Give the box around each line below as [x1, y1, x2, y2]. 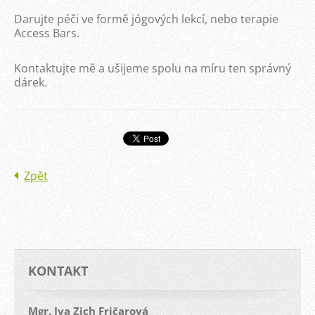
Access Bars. [14, 25, 79, 41]
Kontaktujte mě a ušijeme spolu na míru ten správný [14, 60, 291, 76]
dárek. [14, 75, 47, 90]
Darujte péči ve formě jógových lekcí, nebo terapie [14, 11, 278, 27]
